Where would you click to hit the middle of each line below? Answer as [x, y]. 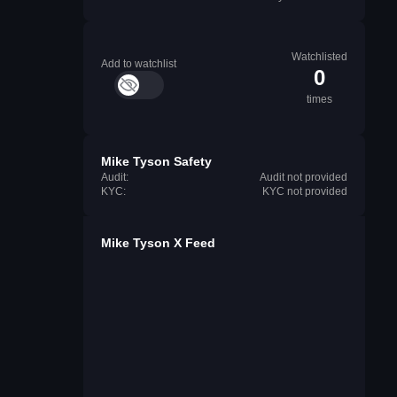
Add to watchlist [139, 64]
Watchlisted [319, 57]
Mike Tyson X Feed [158, 243]
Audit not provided [304, 177]
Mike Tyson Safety [156, 161]
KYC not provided [305, 191]
